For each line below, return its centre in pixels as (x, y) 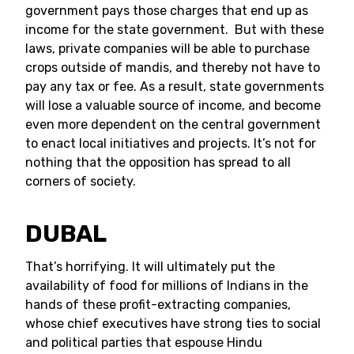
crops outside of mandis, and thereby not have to (173, 68)
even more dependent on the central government (173, 124)
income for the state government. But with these (175, 30)
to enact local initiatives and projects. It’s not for (171, 143)
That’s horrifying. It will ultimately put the (150, 267)
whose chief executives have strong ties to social (173, 324)
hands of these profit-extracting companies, (158, 305)
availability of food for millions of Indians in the (167, 286)
